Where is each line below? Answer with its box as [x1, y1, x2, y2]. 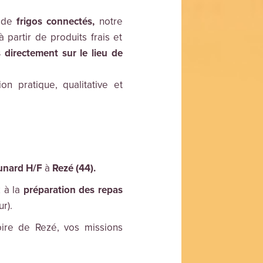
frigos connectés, [16, 15, 95, 28]
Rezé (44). [52, 162, 98, 175]
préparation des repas [23, 184, 123, 197]
